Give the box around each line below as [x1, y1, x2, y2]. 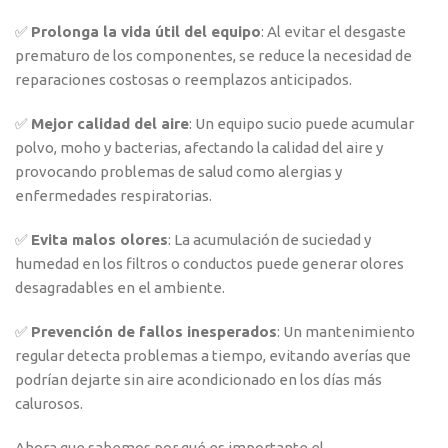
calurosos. [15, 395, 83, 413]
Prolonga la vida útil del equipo [31, 23, 261, 41]
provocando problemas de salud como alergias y [15, 163, 342, 181]
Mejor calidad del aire [31, 115, 189, 133]
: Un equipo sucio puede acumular [189, 115, 414, 133]
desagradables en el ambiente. [15, 279, 225, 297]
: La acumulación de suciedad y [168, 231, 371, 249]
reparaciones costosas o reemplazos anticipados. [15, 71, 352, 89]
